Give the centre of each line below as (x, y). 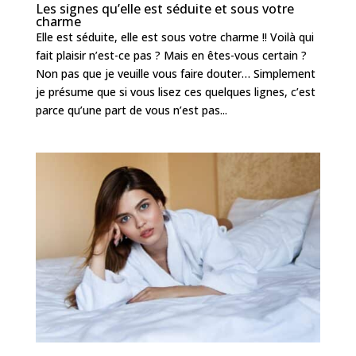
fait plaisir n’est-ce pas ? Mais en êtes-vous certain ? (171, 55)
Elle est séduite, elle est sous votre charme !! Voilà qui (174, 37)
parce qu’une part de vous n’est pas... (131, 110)
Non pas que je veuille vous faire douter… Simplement (175, 73)
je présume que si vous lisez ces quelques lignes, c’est (175, 91)
